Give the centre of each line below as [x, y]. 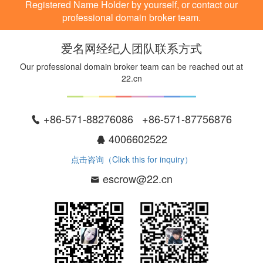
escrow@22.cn [136, 178]
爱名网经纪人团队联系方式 [131, 48]
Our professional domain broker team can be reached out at [131, 66]
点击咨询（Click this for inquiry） [131, 159]
